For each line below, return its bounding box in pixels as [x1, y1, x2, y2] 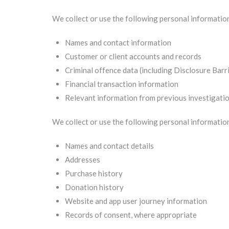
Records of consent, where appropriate [65, 210, 197, 219]
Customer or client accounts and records [65, 52, 201, 61]
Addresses [65, 155, 100, 164]
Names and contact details [65, 141, 154, 150]
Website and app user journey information [65, 196, 207, 205]
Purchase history [65, 169, 123, 178]
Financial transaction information [65, 79, 178, 88]
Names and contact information [65, 38, 171, 47]
